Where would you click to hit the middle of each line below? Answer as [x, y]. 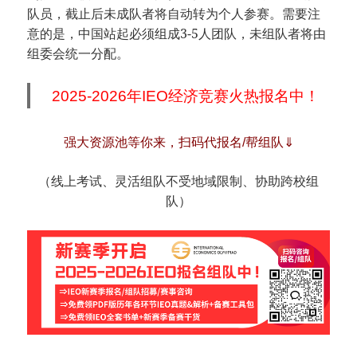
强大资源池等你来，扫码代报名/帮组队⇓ [178, 142]
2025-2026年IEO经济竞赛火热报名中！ [186, 96]
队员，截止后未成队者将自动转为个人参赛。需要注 [174, 13]
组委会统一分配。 [78, 53]
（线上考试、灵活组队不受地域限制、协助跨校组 [178, 181]
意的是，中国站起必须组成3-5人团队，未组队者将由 [177, 33]
